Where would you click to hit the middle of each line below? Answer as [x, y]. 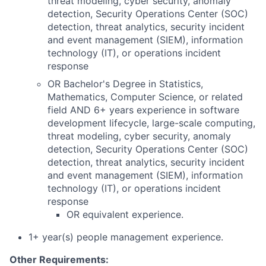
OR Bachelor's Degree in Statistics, [125, 84]
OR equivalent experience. [125, 214]
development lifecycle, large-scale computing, [151, 123]
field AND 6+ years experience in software [143, 110]
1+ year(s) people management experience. [126, 237]
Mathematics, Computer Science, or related [145, 97]
